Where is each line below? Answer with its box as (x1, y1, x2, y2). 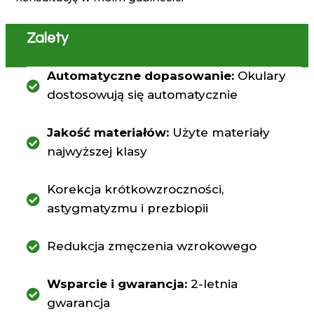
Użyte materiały (168, 125, 270, 140)
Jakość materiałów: (46, 125, 169, 140)
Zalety (27, 31, 68, 46)
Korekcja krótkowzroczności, (46, 182, 224, 197)
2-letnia (186, 277, 238, 292)
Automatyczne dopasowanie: (46, 69, 234, 83)
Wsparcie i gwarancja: (46, 277, 187, 292)
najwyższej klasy (46, 144, 147, 159)
